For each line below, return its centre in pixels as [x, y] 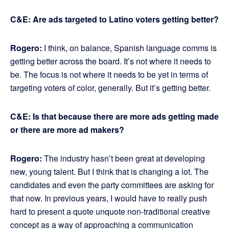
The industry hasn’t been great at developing [124, 158]
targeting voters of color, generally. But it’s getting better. [110, 88]
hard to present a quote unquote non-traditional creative [110, 212]
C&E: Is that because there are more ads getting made [114, 117]
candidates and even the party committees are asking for [112, 185]
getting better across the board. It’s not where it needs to [111, 61]
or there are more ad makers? [67, 130]
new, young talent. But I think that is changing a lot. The [109, 172]
